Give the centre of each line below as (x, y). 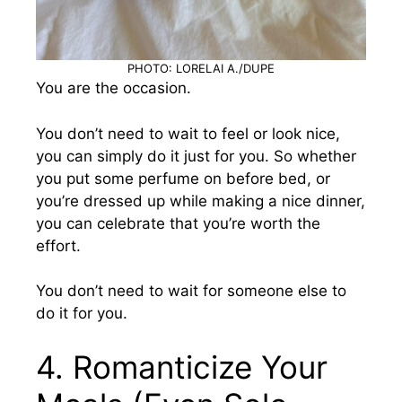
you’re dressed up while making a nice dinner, (201, 201)
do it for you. (82, 313)
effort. (58, 245)
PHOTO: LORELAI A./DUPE (201, 68)
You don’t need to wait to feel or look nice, (188, 133)
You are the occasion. (114, 88)
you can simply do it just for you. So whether (196, 156)
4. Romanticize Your (182, 367)
